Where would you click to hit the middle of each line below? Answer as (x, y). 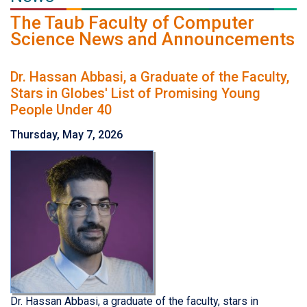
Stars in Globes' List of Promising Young (135, 93)
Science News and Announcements (152, 39)
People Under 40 (61, 109)
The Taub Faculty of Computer (132, 22)
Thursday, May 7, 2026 (66, 134)
